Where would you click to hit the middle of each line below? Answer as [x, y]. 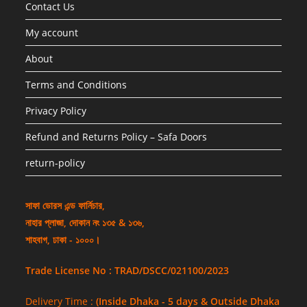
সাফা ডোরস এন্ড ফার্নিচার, [65, 205]
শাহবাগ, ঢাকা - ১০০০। [63, 239]
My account [52, 32]
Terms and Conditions [76, 84]
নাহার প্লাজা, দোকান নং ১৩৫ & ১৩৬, [85, 222]
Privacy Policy [56, 110]
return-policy [56, 162]
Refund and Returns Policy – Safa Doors [116, 136]
